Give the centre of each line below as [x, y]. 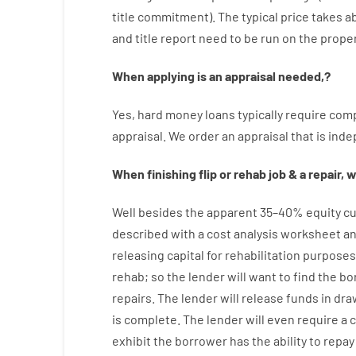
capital [185, 255]
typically [260, 114]
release [262, 298]
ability [290, 341]
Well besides [147, 212]
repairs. [133, 298]
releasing [138, 255]
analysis [255, 233]
